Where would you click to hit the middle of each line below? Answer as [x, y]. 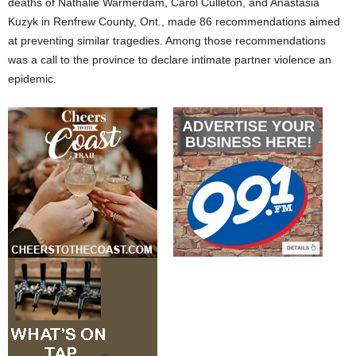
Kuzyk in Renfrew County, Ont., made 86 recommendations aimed [174, 22]
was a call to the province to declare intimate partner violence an [170, 60]
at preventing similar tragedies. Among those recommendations [167, 41]
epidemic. [32, 79]
